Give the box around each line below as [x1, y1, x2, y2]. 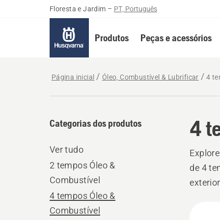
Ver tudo [49, 144, 83, 155]
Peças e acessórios [140, 32, 212, 43]
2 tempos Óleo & [49, 160, 115, 170]
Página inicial [51, 73, 95, 81]
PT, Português [113, 5, 157, 13]
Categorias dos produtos [49, 117, 141, 129]
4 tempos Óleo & [49, 191, 115, 201]
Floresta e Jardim [49, 5, 106, 13]
